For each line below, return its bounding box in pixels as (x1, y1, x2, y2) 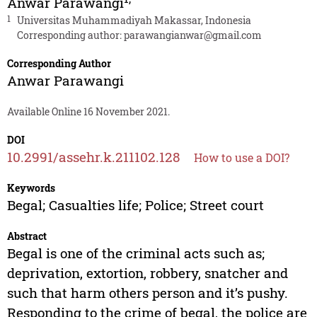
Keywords (6, 181, 55, 195)
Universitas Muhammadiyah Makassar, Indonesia (16, 13, 251, 28)
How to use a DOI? (193, 150, 289, 166)
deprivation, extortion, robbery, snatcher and (6, 264, 288, 282)
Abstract (6, 229, 47, 243)
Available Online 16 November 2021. (6, 105, 170, 119)
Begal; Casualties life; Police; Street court (6, 196, 264, 214)
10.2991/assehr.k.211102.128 (6, 148, 180, 166)
